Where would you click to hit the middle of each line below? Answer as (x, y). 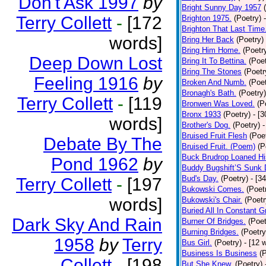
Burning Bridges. (210, 232)
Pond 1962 (95, 164)
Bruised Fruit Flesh (214, 136)
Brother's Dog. (206, 125)
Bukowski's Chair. (212, 200)
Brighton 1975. (207, 18)
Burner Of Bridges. (214, 221)
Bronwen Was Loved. (218, 104)
